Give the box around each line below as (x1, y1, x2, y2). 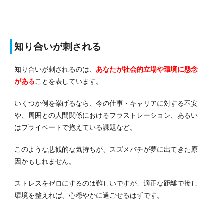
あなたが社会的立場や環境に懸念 (96, 65, 198, 73)
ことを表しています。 (35, 77, 103, 85)
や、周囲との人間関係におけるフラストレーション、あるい (15, 111, 198, 119)
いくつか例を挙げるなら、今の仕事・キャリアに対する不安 (15, 99, 198, 107)
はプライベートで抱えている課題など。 (15, 123, 137, 131)
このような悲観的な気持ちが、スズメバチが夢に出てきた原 (15, 145, 198, 153)
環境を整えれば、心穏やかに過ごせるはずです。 (15, 191, 164, 199)
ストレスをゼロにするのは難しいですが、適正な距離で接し (15, 179, 198, 187)
